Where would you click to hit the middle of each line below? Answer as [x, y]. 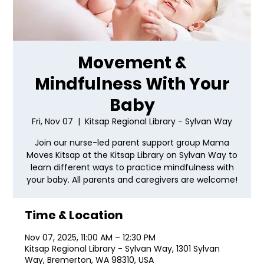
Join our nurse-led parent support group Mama [132, 143]
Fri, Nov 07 [52, 122]
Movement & [132, 63]
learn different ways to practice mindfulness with [132, 168]
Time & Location [74, 215]
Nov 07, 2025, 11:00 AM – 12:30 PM [90, 238]
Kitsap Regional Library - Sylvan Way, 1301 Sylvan [123, 249]
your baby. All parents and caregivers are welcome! [132, 180]
